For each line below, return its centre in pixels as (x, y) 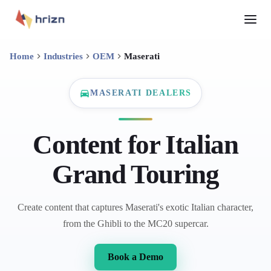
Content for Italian (135, 145)
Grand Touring (135, 174)
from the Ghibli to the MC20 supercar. (135, 224)
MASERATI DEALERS (141, 93)
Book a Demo (135, 257)
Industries (63, 56)
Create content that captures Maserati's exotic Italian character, (135, 207)
